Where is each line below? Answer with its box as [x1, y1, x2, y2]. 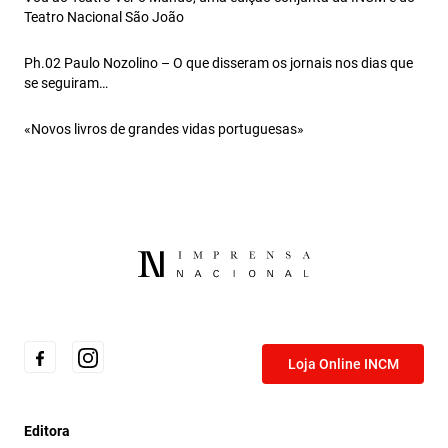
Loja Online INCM [287, 355, 399, 372]
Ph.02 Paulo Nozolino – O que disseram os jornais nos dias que [24, 54, 413, 71]
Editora [24, 422, 70, 439]
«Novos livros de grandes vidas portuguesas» [24, 120, 304, 137]
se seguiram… [24, 74, 108, 91]
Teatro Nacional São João [24, 8, 184, 25]
